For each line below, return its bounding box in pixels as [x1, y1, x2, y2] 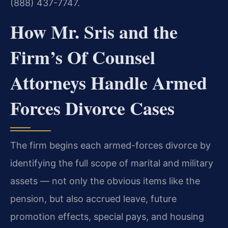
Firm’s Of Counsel [10, 44, 155, 71]
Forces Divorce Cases [10, 95, 175, 122]
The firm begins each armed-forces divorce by [10, 140, 211, 151]
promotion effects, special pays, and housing [10, 211, 204, 222]
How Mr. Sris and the [10, 18, 178, 45]
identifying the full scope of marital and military [10, 158, 213, 169]
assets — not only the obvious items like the [10, 176, 200, 187]
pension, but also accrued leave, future [10, 193, 177, 205]
